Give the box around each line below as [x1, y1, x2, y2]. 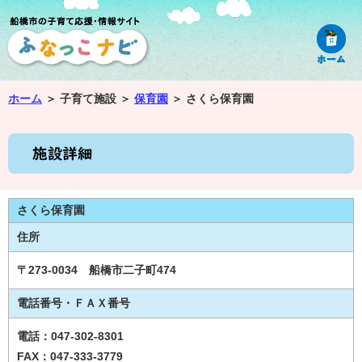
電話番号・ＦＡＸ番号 [17, 297, 130, 309]
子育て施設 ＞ [60, 92, 134, 105]
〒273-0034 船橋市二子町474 [17, 263, 176, 276]
